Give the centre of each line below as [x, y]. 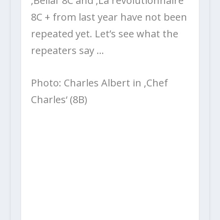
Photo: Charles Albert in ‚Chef [99, 82]
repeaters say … [67, 50]
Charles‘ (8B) [59, 99]
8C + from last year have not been [109, 17]
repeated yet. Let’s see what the [104, 33]
